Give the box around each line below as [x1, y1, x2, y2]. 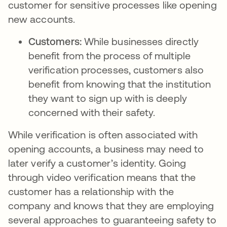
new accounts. [8, 13, 75, 25]
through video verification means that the [8, 171, 196, 183]
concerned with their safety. [28, 106, 158, 118]
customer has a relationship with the [8, 185, 174, 197]
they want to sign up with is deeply [28, 92, 187, 104]
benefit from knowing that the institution [28, 78, 211, 90]
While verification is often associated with [8, 129, 198, 140]
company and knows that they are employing [8, 200, 214, 211]
